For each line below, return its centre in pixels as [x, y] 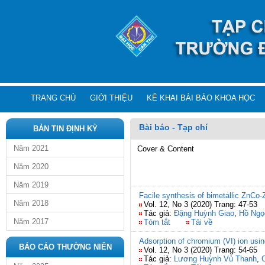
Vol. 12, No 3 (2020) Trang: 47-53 [201, 204]
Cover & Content [166, 149]
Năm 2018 [31, 203]
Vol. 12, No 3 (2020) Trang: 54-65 [201, 250]
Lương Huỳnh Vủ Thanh [215, 259]
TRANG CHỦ [53, 98]
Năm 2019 [31, 185]
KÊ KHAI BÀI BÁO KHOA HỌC [201, 98]
